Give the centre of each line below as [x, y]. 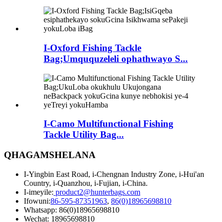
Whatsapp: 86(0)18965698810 [72, 210]
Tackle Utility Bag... [84, 135]
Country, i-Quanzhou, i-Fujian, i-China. [86, 183]
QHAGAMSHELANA [50, 155]
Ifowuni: [37, 201]
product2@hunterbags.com [97, 192]
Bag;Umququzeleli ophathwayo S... [116, 58]
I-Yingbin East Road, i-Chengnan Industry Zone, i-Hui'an [114, 174]
